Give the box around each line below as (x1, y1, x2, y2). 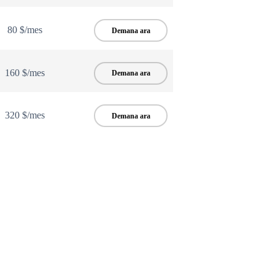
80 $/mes (7, 25, 43, 36)
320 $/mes (5, 110, 45, 121)
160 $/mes (5, 67, 45, 78)
